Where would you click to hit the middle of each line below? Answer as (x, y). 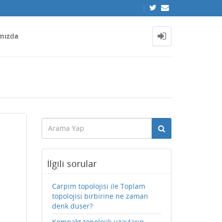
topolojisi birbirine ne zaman (100, 196)
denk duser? (72, 206)
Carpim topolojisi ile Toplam (98, 186)
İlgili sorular (72, 164)
